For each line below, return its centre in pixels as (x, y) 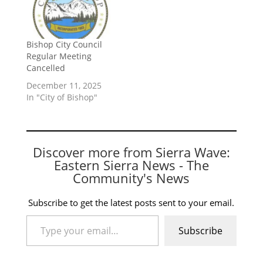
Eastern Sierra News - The (131, 165)
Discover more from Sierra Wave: (131, 152)
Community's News (131, 178)
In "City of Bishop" (62, 97)
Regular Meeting (59, 56)
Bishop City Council (64, 44)
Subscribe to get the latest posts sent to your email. (131, 202)
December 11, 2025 (64, 85)
